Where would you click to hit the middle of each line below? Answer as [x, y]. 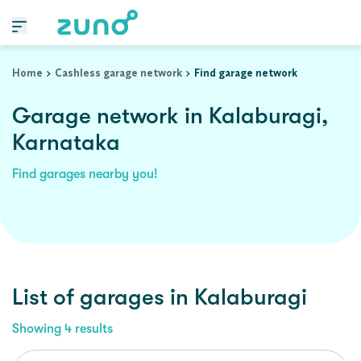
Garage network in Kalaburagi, [170, 116]
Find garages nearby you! [85, 174]
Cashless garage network [118, 73]
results [92, 329]
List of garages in [103, 297]
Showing [38, 329]
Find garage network [246, 73]
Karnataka [66, 143]
